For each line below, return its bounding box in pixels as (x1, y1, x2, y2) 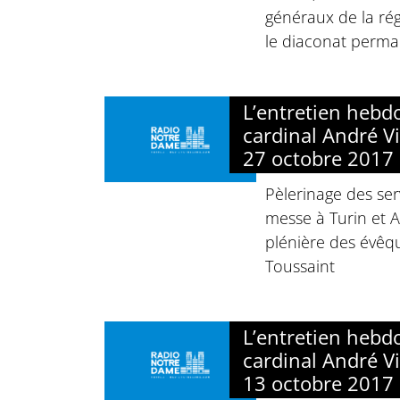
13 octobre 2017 (243, 370, 394, 396)
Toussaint (265, 255, 335, 277)
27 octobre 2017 (243, 145, 394, 171)
